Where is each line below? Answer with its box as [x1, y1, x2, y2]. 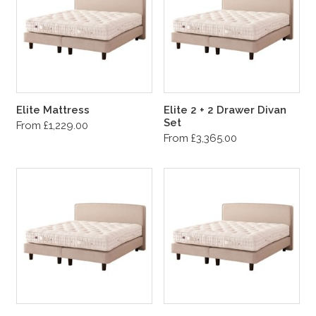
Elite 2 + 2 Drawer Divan [164, 104, 286, 116]
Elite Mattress [16, 104, 90, 116]
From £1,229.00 [16, 119, 88, 132]
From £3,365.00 [164, 132, 237, 145]
